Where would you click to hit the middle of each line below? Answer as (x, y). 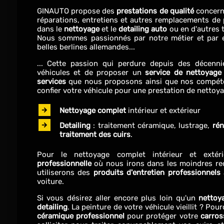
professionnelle (64, 163)
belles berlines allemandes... (87, 47)
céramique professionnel (80, 216)
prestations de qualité (154, 11)
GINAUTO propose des (76, 11)
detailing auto (143, 29)
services (51, 81)
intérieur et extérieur (164, 110)
